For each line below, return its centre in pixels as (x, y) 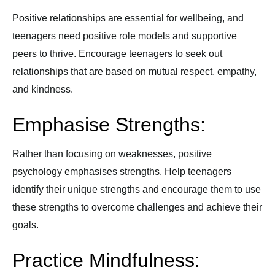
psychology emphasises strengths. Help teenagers (122, 172)
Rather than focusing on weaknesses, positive (112, 154)
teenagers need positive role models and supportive (125, 36)
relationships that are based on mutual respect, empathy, (134, 72)
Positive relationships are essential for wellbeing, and (128, 18)
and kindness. (43, 89)
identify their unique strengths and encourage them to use (137, 189)
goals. (25, 225)
